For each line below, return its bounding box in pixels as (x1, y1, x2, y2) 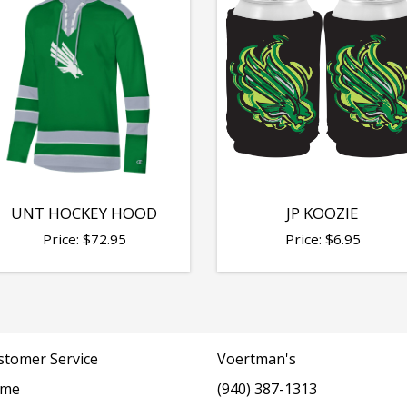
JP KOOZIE (286, 202, 360, 223)
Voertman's (217, 348, 296, 369)
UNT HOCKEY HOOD (11, 202, 158, 223)
